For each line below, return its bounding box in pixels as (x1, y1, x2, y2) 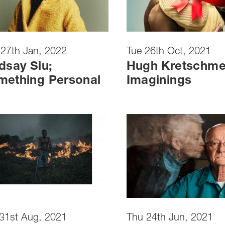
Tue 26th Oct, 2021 (126, 47, 211, 57)
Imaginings (126, 75, 192, 87)
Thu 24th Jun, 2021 (126, 213, 213, 224)
